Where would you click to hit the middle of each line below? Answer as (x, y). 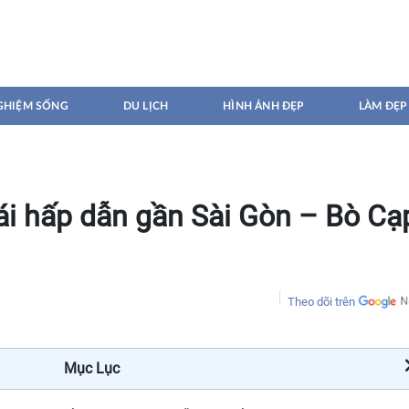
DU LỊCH (146, 106)
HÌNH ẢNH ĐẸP (263, 106)
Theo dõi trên (321, 302)
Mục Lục (91, 368)
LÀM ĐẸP (383, 106)
